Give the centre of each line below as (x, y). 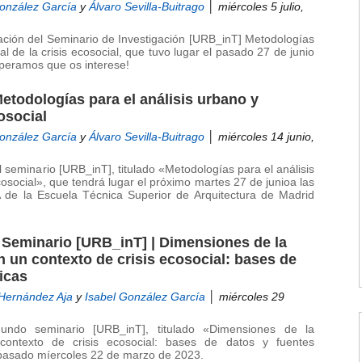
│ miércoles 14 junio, (259, 137)
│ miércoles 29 (245, 297)
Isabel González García (145, 297)
